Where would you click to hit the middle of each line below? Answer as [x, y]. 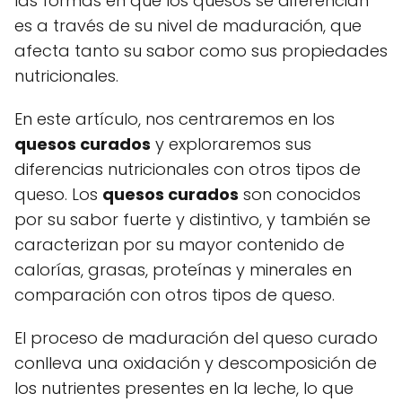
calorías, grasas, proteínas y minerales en [183, 269]
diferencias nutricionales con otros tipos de [188, 169]
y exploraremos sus [231, 144]
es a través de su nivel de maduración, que [188, 25]
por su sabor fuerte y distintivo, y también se [192, 219]
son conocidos [300, 194]
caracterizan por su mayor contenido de [179, 244]
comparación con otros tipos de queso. [175, 294]
